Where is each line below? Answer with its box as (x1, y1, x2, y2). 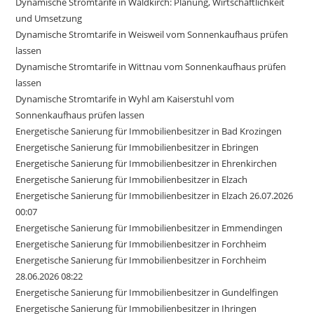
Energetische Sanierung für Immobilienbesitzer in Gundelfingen (15, 285, 279, 299)
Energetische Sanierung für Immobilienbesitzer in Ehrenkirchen (15, 156, 278, 170)
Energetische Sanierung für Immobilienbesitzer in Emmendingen (15, 221, 283, 234)
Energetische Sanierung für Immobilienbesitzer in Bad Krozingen (15, 124, 282, 137)
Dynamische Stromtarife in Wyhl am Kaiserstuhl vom (15, 92, 235, 105)
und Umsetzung (15, 11, 83, 25)
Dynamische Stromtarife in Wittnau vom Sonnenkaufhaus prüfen (15, 60, 287, 73)
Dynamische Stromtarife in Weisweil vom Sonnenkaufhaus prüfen (15, 27, 289, 41)
